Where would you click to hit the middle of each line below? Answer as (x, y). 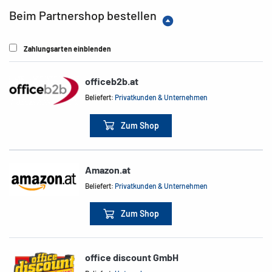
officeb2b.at (112, 81)
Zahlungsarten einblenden (67, 49)
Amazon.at (108, 169)
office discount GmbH (132, 257)
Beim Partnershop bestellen (83, 15)
